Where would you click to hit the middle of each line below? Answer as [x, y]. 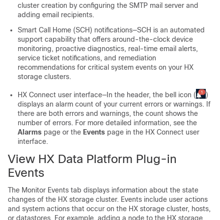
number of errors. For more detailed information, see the [107, 123]
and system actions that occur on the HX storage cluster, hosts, [109, 209]
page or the [62, 132]
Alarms [30, 132]
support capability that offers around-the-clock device [105, 39]
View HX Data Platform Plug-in [92, 159]
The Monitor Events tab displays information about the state [103, 190]
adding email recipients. [56, 15]
